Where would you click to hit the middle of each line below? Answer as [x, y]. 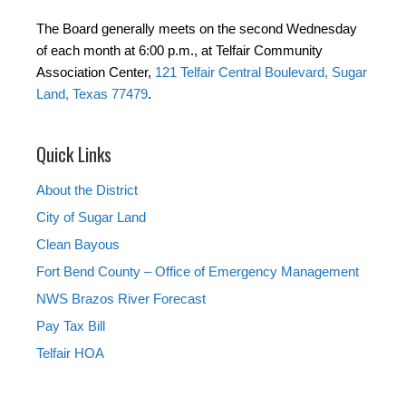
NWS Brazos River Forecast [121, 299]
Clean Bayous [78, 245]
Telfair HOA [70, 353]
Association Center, [96, 72]
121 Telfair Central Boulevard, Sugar [261, 72]
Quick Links [74, 155]
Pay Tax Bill [71, 326]
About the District [87, 190]
